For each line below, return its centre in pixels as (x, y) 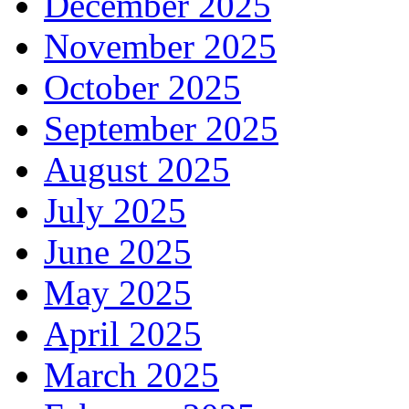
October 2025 (142, 87)
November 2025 (160, 46)
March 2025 (131, 375)
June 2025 (118, 252)
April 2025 (123, 334)
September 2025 (161, 128)
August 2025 (137, 169)
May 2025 (118, 293)
